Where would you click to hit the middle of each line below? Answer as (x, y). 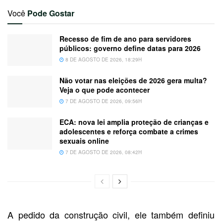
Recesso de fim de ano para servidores (125, 38)
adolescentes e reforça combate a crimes (129, 132)
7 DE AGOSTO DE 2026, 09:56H (103, 101)
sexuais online (84, 141)
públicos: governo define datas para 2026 (130, 48)
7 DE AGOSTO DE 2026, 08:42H (103, 152)
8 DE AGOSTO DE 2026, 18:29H (103, 59)
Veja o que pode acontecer (105, 90)
